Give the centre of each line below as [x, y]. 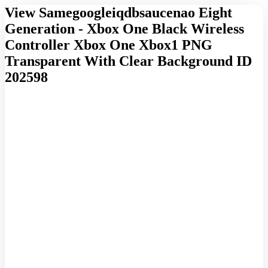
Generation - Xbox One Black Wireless [124, 28]
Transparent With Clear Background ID [128, 61]
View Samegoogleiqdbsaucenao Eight [118, 12]
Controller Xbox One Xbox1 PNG [109, 45]
